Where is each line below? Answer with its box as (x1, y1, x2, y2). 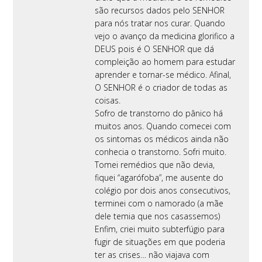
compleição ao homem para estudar (95, 56, 236, 67)
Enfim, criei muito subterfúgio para (95, 223, 225, 235)
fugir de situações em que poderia (95, 236, 226, 247)
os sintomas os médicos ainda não (95, 133, 229, 144)
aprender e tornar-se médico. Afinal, (95, 68, 232, 80)
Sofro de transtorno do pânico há (95, 107, 223, 119)
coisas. (95, 94, 121, 106)
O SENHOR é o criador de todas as (95, 81, 228, 93)
